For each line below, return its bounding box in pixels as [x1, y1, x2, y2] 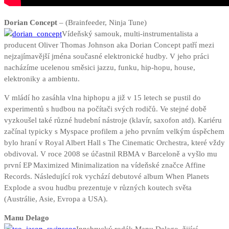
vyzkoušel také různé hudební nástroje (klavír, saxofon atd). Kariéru [4, 116, 222, 125]
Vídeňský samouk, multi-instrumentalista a [62, 30, 198, 38]
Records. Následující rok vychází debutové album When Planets [4, 172, 209, 181]
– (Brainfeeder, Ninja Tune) [57, 18, 147, 27]
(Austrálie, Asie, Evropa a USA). [4, 195, 108, 203]
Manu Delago [4, 214, 49, 222]
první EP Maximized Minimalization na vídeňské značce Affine [4, 161, 205, 170]
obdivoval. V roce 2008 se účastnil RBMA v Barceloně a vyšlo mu [4, 150, 217, 158]
